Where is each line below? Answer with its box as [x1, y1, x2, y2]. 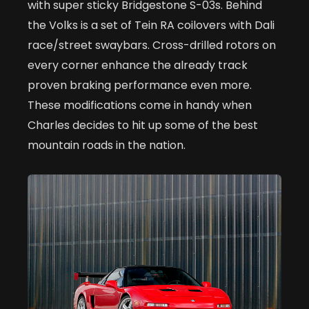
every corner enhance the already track [28, 57, 248, 73]
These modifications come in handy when [28, 97, 252, 113]
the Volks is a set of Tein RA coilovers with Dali [28, 17, 275, 33]
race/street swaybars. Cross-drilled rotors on [28, 37, 276, 53]
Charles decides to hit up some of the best [28, 117, 258, 133]
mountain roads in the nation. [28, 137, 186, 153]
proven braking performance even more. [28, 77, 252, 93]
